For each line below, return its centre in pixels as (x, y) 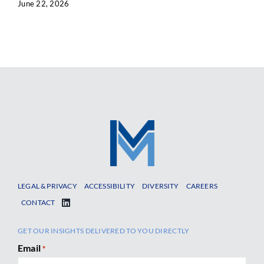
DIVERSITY (161, 186)
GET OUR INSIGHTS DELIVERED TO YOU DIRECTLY (103, 230)
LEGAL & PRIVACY (47, 186)
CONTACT (38, 202)
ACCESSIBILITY (110, 186)
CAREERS (202, 186)
